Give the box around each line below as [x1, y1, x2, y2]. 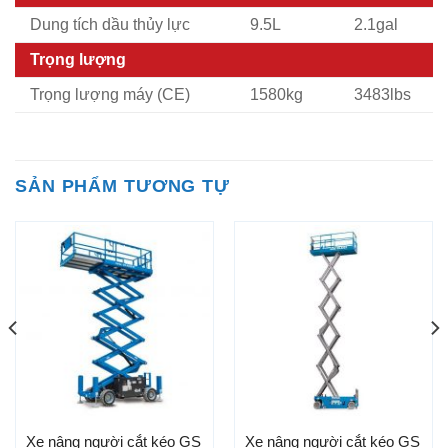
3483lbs [353, 85, 411, 103]
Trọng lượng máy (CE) [30, 85, 190, 103]
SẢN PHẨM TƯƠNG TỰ [15, 176, 230, 197]
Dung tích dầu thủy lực [30, 15, 190, 33]
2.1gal [353, 15, 398, 33]
